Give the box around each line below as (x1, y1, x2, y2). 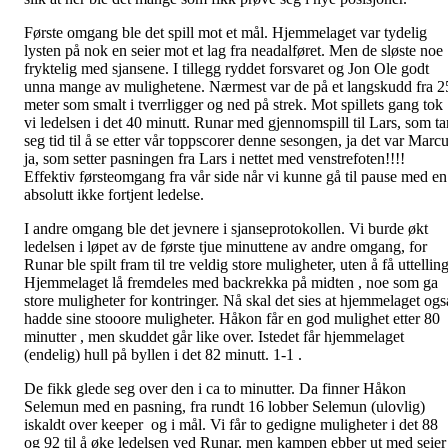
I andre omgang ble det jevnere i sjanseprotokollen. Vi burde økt (24, 219, 428, 237)
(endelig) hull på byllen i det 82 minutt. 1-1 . (24, 345, 302, 363)
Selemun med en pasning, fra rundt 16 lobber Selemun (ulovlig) (24, 397, 425, 415)
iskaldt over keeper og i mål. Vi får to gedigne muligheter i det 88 (24, 415, 438, 433)
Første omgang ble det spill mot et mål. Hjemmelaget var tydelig (24, 23, 427, 41)
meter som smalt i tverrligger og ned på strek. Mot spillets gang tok (24, 95, 443, 113)
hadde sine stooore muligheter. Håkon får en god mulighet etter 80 (24, 309, 440, 327)
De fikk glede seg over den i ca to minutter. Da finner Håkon (24, 379, 406, 397)
